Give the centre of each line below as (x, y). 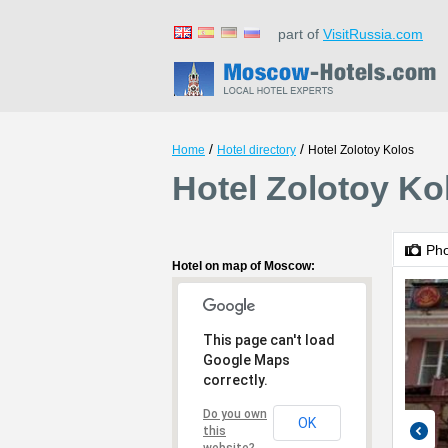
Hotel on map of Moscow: (243, 266)
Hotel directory (256, 150)
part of (294, 34)
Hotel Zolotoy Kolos (361, 150)
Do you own (235, 414)
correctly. (235, 380)
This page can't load (269, 340)
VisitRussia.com (373, 34)
